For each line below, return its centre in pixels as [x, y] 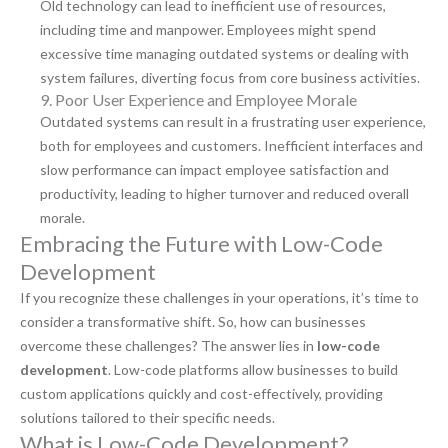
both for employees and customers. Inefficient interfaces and [231, 146]
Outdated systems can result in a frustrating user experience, [233, 122]
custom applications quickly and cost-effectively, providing [201, 394]
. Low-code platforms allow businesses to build [253, 370]
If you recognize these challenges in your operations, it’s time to [219, 298]
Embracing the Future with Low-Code [201, 244]
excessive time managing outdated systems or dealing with [224, 54]
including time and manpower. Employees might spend [208, 30]
